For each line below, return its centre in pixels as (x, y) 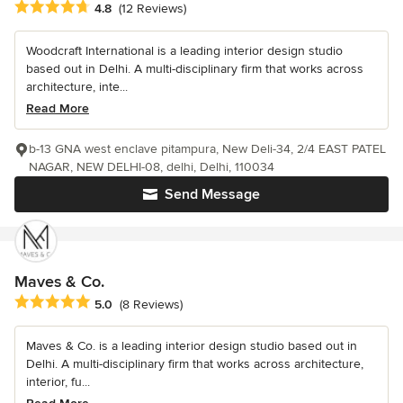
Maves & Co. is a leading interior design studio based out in (192, 346)
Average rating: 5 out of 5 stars (110, 303)
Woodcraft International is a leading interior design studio (184, 51)
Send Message (212, 195)
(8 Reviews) (151, 304)
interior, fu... (58, 382)
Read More (58, 109)
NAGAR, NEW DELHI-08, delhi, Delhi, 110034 (152, 167)
